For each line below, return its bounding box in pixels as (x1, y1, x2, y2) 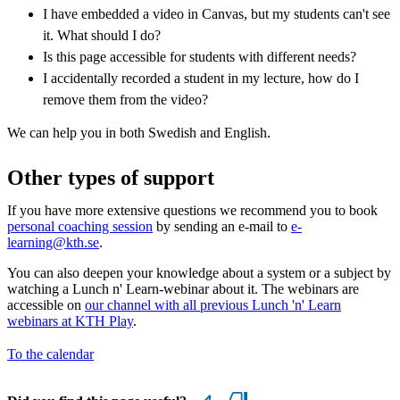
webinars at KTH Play (7, 312, 133, 329)
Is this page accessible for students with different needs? (43, 48, 356, 64)
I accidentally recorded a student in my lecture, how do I (43, 70, 359, 86)
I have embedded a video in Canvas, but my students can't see (43, 5, 390, 21)
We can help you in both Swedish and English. (7, 124, 271, 140)
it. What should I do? (43, 27, 161, 43)
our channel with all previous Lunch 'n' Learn (85, 296, 341, 312)
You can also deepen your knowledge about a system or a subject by (7, 264, 391, 280)
